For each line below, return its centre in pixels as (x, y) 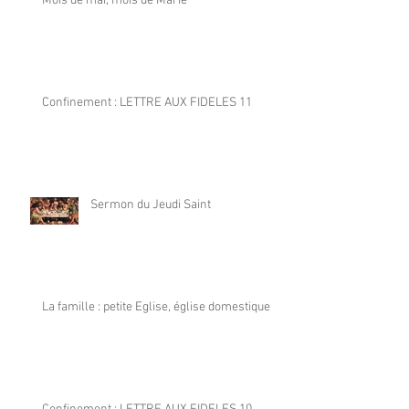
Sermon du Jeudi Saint (151, 205)
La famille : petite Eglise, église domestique (156, 308)
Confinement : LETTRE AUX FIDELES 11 (147, 103)
